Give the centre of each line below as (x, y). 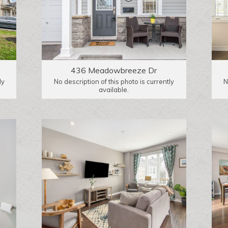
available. (114, 89)
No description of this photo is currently (114, 81)
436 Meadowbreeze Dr (114, 70)
